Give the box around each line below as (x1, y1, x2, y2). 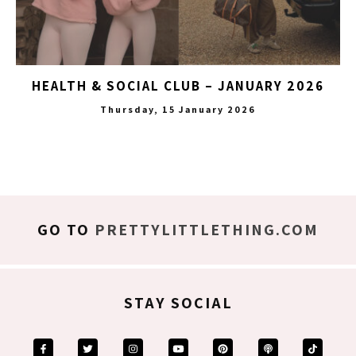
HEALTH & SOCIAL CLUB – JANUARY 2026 (32, 77, 324, 95)
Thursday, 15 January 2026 (100, 103, 256, 116)
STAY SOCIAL (123, 292, 233, 314)
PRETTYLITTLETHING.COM (95, 219, 319, 241)
